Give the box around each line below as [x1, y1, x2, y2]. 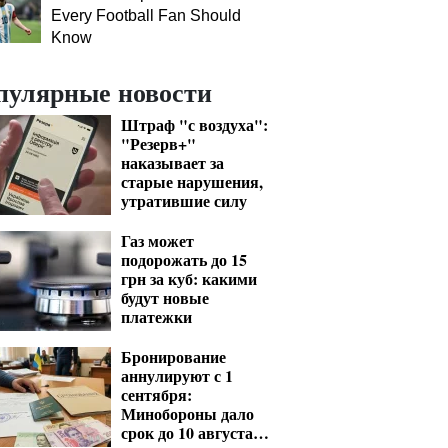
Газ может [121, 229, 194, 252]
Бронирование [121, 345, 226, 368]
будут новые [121, 286, 209, 309]
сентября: [121, 383, 192, 406]
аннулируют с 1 [121, 364, 233, 387]
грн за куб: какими [121, 267, 257, 290]
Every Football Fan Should [51, 7, 241, 24]
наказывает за [121, 151, 224, 174]
